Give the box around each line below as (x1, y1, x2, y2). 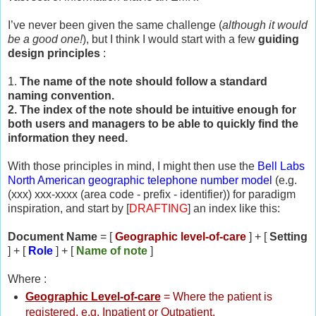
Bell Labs (257, 160, 305, 173)
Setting (269, 231, 308, 243)
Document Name (8, 231, 100, 243)
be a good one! (8, 33, 83, 46)
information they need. (8, 132, 128, 145)
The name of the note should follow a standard (20, 75, 267, 88)
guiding (258, 33, 299, 46)
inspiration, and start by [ (8, 202, 129, 215)
